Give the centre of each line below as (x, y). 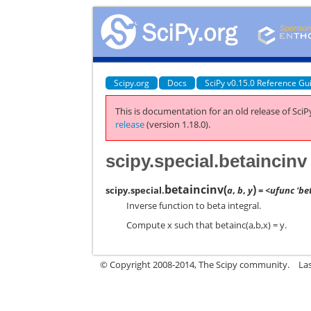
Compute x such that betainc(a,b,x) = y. (207, 225)
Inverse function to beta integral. (194, 205)
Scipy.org (132, 83)
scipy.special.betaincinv (207, 161)
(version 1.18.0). (178, 124)
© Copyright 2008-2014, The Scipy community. (195, 264)
